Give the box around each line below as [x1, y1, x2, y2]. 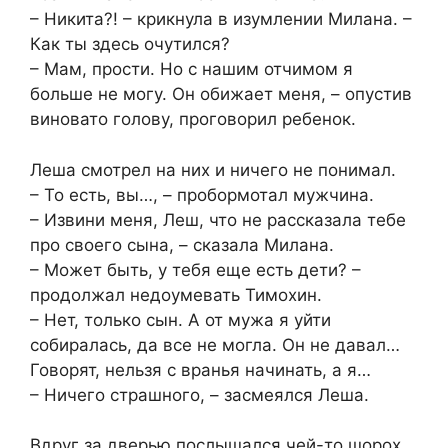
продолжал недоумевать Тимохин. [30, 284, 322, 305]
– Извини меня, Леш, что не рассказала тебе [30, 209, 406, 230]
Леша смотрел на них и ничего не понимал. [30, 159, 396, 180]
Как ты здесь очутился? [30, 34, 230, 55]
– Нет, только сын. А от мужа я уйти [30, 309, 331, 330]
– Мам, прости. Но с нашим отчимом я [30, 59, 353, 80]
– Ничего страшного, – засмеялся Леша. [30, 384, 369, 405]
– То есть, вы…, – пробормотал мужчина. [30, 184, 374, 205]
